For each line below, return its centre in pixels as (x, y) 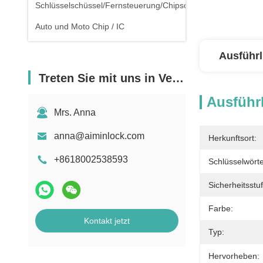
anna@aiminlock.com (99, 136)
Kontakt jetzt (107, 221)
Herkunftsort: (232, 138)
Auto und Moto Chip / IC (80, 26)
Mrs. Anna (75, 112)
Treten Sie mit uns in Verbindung (105, 78)
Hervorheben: (234, 256)
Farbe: (221, 208)
